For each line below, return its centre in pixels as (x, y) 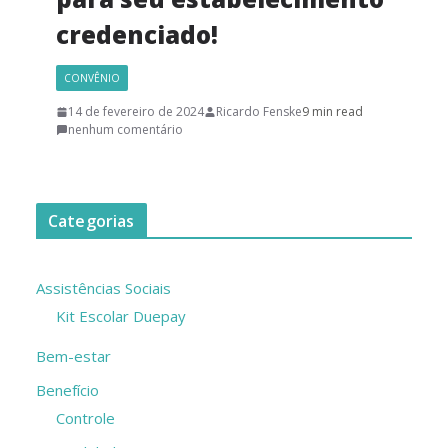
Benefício (67, 390)
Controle (85, 418)
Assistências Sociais (103, 288)
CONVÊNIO (92, 78)
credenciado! (140, 35)
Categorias (91, 221)
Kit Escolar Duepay (121, 316)
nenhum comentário (125, 130)
